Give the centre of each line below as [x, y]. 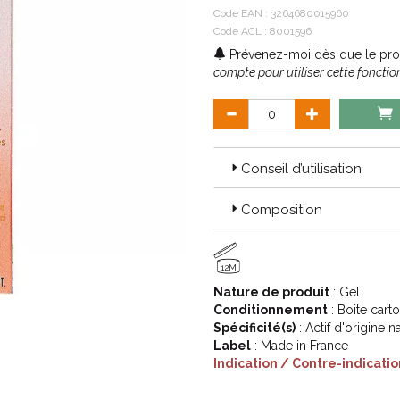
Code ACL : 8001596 [262, 31]
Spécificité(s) [254, 328]
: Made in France [300, 346]
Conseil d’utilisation [301, 169]
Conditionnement [271, 310]
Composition [282, 210]
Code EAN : [242, 13]
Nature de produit [271, 292]
